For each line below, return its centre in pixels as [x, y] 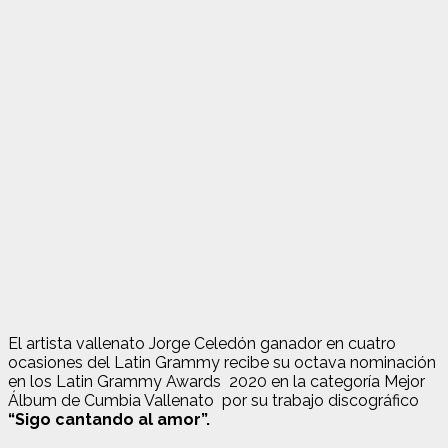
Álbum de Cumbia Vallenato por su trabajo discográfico [213, 400]
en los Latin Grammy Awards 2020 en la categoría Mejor [216, 381]
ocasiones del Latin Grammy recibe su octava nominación [222, 362]
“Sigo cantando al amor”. [109, 419]
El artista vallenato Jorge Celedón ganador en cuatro [202, 343]
